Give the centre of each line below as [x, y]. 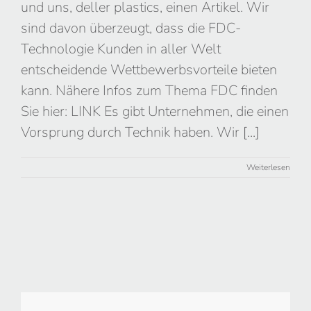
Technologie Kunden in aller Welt [121, 49]
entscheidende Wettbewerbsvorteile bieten [149, 69]
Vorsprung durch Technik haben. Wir [132, 132]
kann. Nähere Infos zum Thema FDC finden [149, 90]
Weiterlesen [268, 167]
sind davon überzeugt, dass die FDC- [131, 28]
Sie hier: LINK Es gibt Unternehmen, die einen [155, 111]
